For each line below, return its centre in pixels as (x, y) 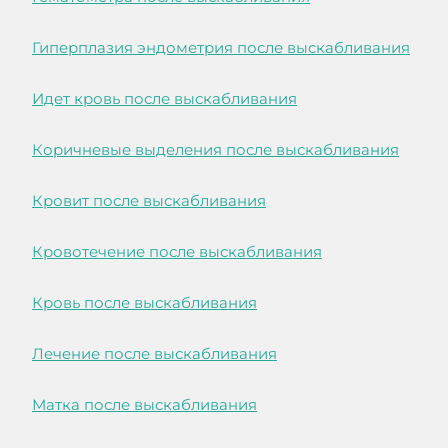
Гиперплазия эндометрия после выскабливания (221, 48)
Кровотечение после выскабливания (177, 252)
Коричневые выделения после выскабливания (215, 150)
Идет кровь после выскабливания (164, 99)
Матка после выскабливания (144, 405)
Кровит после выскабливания (149, 201)
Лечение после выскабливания (154, 354)
